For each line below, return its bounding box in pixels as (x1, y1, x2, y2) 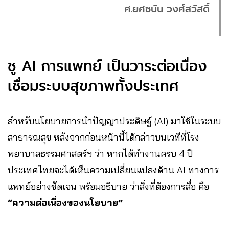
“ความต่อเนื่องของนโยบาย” (8, 196, 123, 209)
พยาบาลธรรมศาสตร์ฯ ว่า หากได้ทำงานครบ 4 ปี (8, 147, 193, 159)
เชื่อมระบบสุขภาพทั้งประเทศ (8, 75, 179, 97)
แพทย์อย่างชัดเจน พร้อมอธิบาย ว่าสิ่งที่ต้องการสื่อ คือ (8, 180, 209, 192)
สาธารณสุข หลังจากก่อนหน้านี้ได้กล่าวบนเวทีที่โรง (8, 131, 199, 143)
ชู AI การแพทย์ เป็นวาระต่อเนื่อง (8, 55, 207, 77)
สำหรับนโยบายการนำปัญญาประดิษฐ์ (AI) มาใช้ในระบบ (8, 114, 221, 127)
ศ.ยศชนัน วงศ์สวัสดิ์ (124, 1, 210, 16)
